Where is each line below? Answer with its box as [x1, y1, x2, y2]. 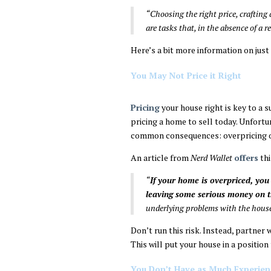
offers [234, 151, 258, 163]
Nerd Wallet [189, 151, 234, 163]
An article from [131, 151, 189, 163]
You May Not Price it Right [131, 69, 241, 81]
